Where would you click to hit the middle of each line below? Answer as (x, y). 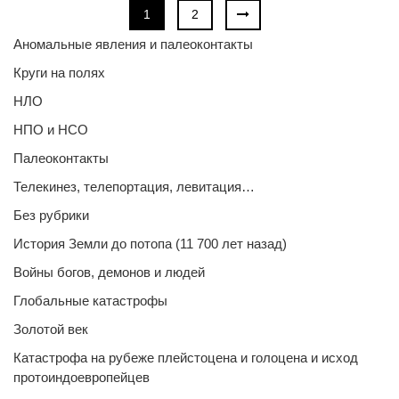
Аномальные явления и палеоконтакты (133, 44)
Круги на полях (59, 73)
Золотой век (51, 329)
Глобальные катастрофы (90, 301)
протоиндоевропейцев (81, 377)
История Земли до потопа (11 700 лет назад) (150, 244)
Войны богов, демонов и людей (109, 272)
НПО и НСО (51, 130)
